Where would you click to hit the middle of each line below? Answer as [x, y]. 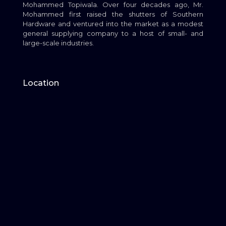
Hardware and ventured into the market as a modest [113, 24]
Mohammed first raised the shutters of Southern [113, 14]
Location [41, 83]
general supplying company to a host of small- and [113, 33]
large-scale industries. [58, 43]
